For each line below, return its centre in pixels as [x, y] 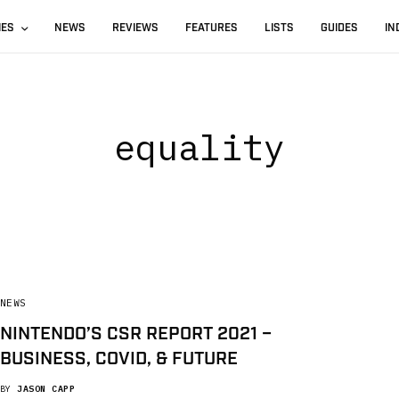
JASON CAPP [46, 389]
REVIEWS [136, 28]
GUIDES [340, 28]
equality [199, 147]
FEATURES [212, 28]
